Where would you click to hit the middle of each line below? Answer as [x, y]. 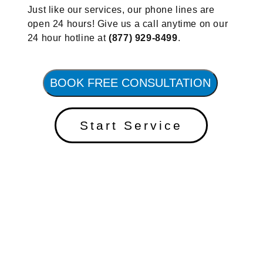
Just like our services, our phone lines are [121, 10]
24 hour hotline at [68, 38]
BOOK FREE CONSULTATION [130, 83]
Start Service [131, 126]
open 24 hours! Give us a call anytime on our [128, 24]
